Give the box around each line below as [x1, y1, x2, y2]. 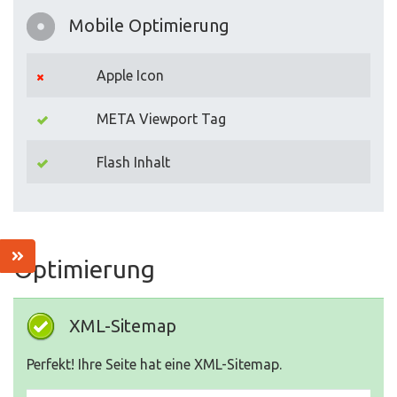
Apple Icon [97, 67, 164, 84]
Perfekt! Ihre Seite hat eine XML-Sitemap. [27, 356, 282, 373]
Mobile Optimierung [69, 15, 230, 36]
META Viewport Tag [97, 111, 226, 128]
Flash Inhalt [97, 154, 170, 171]
